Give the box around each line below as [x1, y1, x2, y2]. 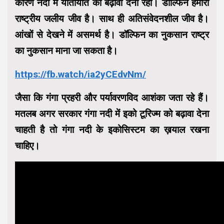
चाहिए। [15, 139, 40, 151]
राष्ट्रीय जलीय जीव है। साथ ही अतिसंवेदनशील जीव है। [15, 12, 209, 24]
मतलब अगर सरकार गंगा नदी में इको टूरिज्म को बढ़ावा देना [15, 107, 209, 119]
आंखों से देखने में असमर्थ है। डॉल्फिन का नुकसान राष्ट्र [15, 28, 209, 40]
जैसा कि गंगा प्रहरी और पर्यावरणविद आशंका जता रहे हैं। [15, 91, 209, 103]
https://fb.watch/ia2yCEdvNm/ [15, 68, 146, 80]
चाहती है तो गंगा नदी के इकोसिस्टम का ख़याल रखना [15, 123, 209, 135]
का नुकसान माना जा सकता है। [15, 44, 118, 56]
